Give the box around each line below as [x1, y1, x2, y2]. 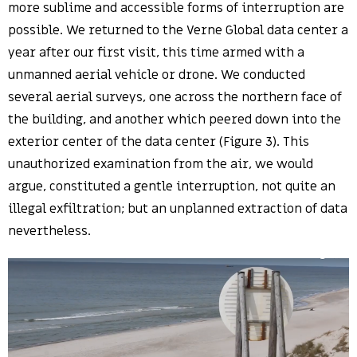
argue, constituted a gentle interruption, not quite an [8, 178, 335, 196]
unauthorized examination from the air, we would [8, 155, 313, 174]
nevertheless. [8, 222, 91, 241]
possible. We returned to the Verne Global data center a [8, 22, 348, 40]
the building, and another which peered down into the [8, 111, 341, 129]
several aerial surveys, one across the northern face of [8, 88, 342, 107]
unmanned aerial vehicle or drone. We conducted [8, 66, 305, 84]
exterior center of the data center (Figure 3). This [8, 133, 309, 151]
